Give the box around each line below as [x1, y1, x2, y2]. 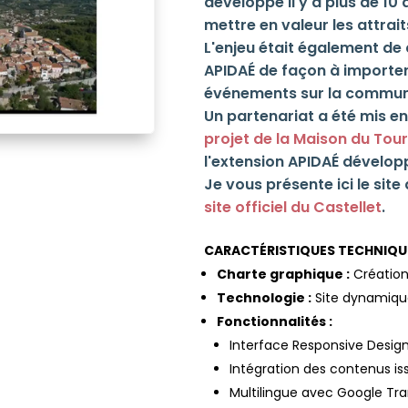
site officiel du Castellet [204, 197, 382, 219]
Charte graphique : [217, 264, 350, 283]
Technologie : [217, 288, 311, 307]
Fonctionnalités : [217, 311, 332, 331]
